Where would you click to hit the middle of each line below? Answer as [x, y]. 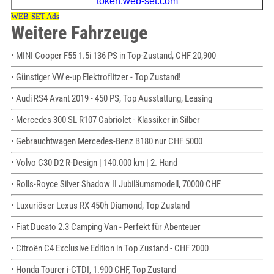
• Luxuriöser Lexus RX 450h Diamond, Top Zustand [100, 206]
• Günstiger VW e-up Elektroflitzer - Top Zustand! [96, 77]
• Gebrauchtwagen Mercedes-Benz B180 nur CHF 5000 [106, 142]
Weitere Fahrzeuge [79, 33]
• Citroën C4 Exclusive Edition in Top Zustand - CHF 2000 [109, 249]
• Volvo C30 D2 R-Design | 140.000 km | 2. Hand [94, 163]
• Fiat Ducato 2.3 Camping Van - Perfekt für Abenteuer [106, 227]
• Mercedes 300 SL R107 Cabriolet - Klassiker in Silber [105, 120]
